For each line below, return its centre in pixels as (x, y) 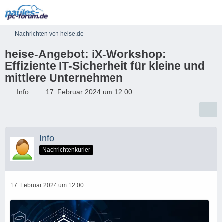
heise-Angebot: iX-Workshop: (85, 54)
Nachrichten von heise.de (49, 34)
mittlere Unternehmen (64, 78)
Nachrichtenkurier (66, 149)
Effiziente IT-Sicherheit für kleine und (105, 66)
